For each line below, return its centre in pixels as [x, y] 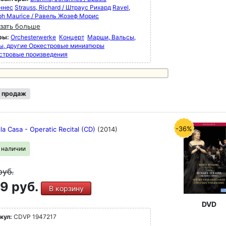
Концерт [72, 37]
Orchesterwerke [33, 37]
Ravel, [121, 7]
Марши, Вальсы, [111, 37]
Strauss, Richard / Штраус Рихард [63, 7]
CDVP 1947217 [34, 217]
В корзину [66, 188]
